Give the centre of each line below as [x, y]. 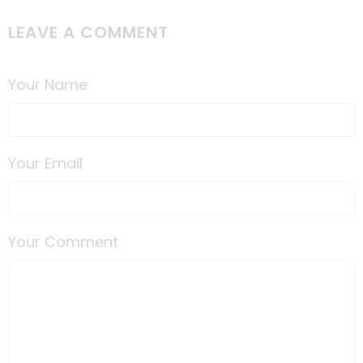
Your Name [48, 84]
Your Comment [63, 241]
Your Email [45, 163]
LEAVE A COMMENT [88, 32]
